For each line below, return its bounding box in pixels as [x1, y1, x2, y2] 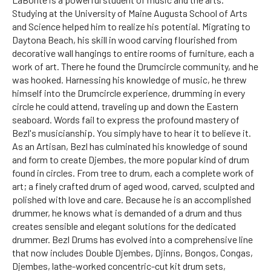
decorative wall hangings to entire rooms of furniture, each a [12, 47, 254, 59]
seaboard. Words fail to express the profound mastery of [12, 114, 240, 125]
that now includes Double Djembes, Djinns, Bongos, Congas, [12, 247, 253, 258]
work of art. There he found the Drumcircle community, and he [12, 60, 258, 72]
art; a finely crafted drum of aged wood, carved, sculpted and [12, 180, 255, 192]
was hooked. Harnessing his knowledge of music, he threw [12, 74, 247, 85]
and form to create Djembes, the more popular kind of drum [12, 154, 249, 165]
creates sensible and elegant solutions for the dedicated [12, 220, 236, 232]
